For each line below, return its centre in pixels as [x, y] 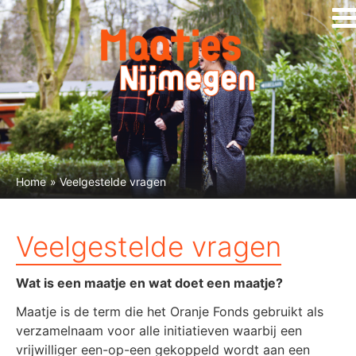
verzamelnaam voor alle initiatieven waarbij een [159, 331]
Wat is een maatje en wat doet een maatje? [149, 283]
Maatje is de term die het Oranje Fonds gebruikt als [170, 311]
